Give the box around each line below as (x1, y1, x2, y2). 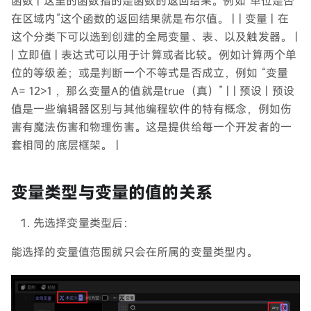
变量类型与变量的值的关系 (11, 180, 212, 203)
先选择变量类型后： (33, 215, 135, 230)
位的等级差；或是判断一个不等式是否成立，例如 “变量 (11, 65, 289, 81)
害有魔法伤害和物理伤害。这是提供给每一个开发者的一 (11, 119, 292, 135)
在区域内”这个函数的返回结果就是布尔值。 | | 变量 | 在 (11, 10, 289, 26)
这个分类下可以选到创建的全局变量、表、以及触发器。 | (11, 28, 299, 44)
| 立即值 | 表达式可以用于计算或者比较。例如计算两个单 (11, 47, 297, 62)
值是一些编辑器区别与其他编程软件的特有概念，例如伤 (11, 101, 292, 117)
